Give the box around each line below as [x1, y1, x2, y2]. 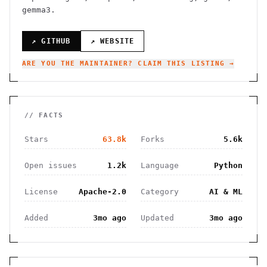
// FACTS [24, 111, 63, 119]
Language [141, 161, 179, 170]
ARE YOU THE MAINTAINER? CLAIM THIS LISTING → [22, 60, 235, 67]
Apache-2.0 [79, 187, 126, 196]
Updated [141, 213, 174, 222]
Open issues [24, 161, 77, 170]
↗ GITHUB [32, 37, 71, 45]
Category [141, 187, 179, 196]
